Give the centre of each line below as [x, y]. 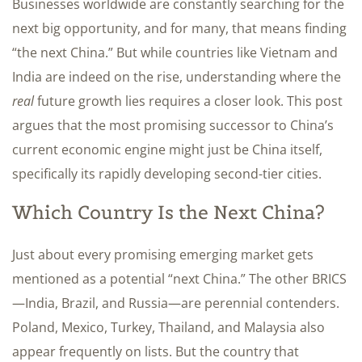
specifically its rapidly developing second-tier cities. [167, 173]
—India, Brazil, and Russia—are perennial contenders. [176, 303]
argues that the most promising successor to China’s [173, 125]
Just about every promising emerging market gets [163, 254]
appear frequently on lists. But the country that [156, 351]
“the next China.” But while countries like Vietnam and [175, 52]
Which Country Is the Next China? [168, 212]
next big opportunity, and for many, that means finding [179, 28]
